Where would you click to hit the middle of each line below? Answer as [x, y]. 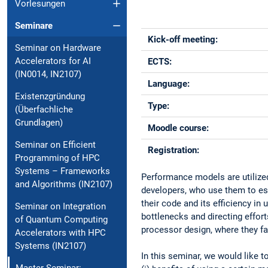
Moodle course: [179, 128]
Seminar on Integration [60, 206]
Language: [169, 83]
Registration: [174, 150]
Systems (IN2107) [51, 246]
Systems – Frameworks [63, 171]
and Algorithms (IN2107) [64, 184]
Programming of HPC [57, 158]
